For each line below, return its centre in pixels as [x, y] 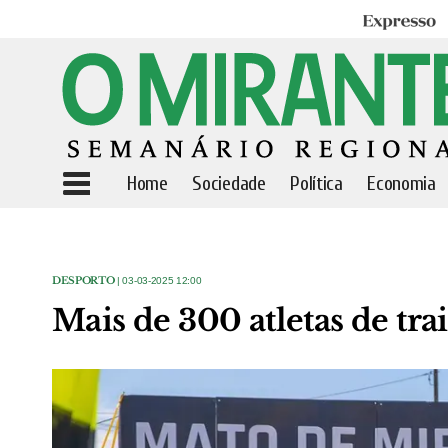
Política [316, 183]
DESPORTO [83, 280]
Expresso [390, 22]
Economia [401, 183]
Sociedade [229, 183]
